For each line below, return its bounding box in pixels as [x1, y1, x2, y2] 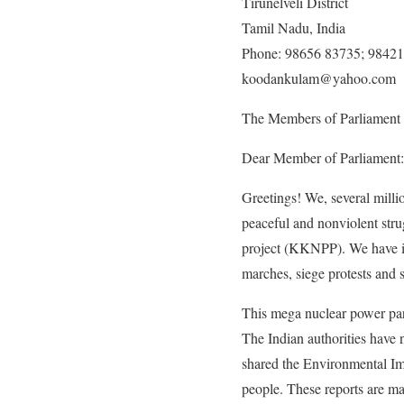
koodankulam [242, 69, 319, 87]
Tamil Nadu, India [242, 18, 345, 37]
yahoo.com [333, 69, 396, 87]
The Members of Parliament [242, 108, 400, 127]
